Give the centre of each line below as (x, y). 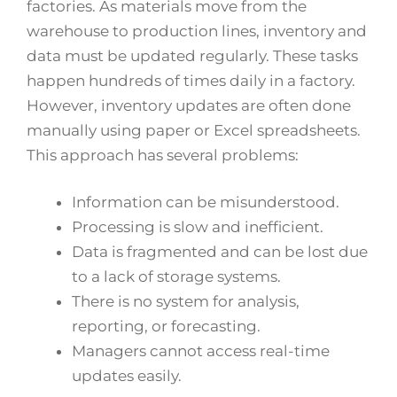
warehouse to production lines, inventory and (197, 31)
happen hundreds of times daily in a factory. (191, 80)
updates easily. (127, 376)
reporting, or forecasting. (166, 327)
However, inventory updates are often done (189, 105)
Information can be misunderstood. (206, 202)
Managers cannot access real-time (201, 351)
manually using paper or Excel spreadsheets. (194, 130)
